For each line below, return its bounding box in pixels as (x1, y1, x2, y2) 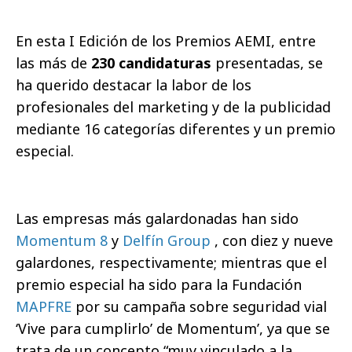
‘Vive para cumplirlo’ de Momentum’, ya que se (16, 319, 330, 339)
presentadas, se (211, 53, 323, 73)
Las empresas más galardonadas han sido (16, 209, 299, 229)
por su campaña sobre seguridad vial (75, 297, 327, 317)
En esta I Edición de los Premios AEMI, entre (16, 31, 316, 51)
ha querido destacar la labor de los (16, 75, 251, 95)
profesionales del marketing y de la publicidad (16, 97, 331, 117)
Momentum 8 (16, 231, 112, 251)
